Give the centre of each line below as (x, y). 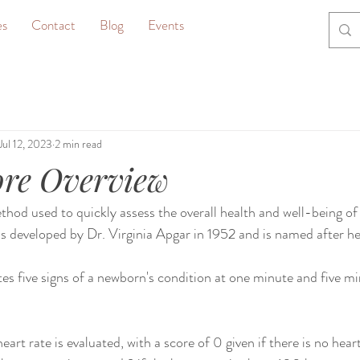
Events (166, 25)
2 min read (78, 143)
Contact (53, 25)
